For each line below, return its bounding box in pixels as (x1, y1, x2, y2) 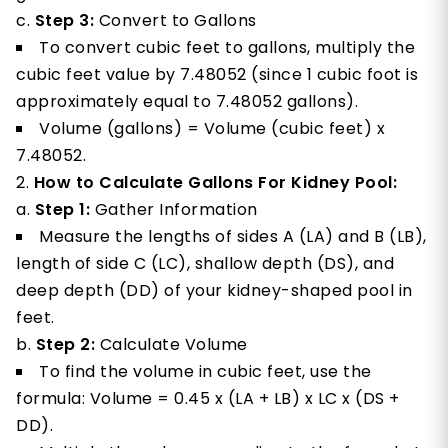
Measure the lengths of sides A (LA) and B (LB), (39, 225, 427, 249)
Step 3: (34, 9, 94, 33)
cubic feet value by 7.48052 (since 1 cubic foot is (16, 63, 418, 87)
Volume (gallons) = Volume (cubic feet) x (39, 117, 385, 141)
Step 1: (34, 198, 90, 222)
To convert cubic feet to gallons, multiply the (39, 36, 415, 60)
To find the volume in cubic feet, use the (39, 360, 372, 384)
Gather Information (90, 198, 258, 222)
